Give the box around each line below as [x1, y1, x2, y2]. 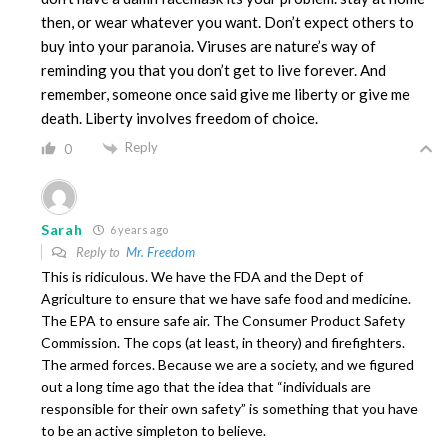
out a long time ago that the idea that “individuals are [41, 377, 371, 395]
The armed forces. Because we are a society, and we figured [41, 355, 414, 373]
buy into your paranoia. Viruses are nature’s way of [41, 37, 376, 56]
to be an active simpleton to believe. [41, 421, 266, 439]
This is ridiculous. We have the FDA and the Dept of [41, 267, 363, 285]
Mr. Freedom [126, 243, 195, 260]
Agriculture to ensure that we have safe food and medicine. [41, 289, 411, 307]
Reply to [73, 243, 126, 260]
